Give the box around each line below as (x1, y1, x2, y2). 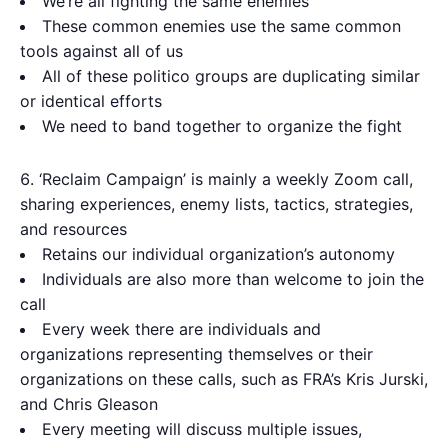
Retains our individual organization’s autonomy (42, 244, 395, 265)
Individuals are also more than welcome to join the (42, 269, 424, 290)
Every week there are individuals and (42, 319, 321, 340)
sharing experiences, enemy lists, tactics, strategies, (20, 194, 413, 215)
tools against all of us (20, 41, 183, 62)
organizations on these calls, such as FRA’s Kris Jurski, (20, 369, 428, 390)
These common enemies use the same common (42, 16, 401, 37)
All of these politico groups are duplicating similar (42, 66, 420, 87)
